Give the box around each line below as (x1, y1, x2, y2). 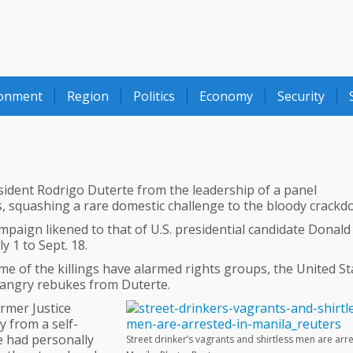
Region (67, 87, 109, 105)
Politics (133, 87, 175, 105)
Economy (199, 87, 253, 105)
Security (277, 87, 325, 105)
